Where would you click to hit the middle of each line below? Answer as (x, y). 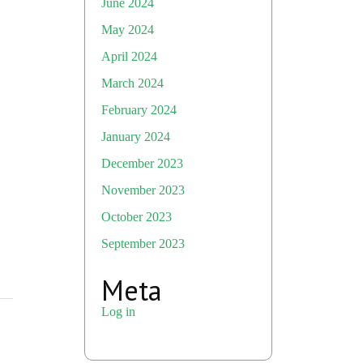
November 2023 (143, 190)
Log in (118, 312)
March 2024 (132, 83)
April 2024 (129, 56)
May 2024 (128, 30)
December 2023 (142, 163)
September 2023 (143, 243)
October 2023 (137, 217)
